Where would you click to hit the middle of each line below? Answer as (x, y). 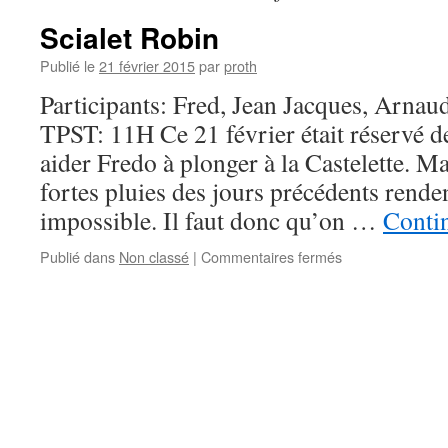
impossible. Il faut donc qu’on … (211, 220)
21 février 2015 (147, 65)
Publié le (67, 65)
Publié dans (77, 256)
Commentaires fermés (271, 256)
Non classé (154, 256)
